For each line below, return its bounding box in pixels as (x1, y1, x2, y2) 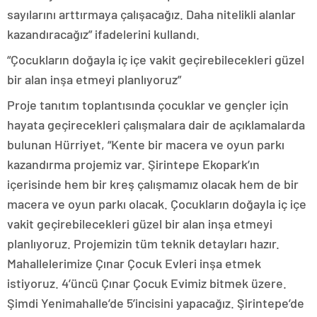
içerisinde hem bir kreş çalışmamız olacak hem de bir (7, 176, 299, 192)
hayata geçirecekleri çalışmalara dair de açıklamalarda (7, 117, 305, 133)
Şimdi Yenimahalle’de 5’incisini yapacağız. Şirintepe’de (7, 295, 304, 311)
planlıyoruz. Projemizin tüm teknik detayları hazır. (7, 236, 279, 252)
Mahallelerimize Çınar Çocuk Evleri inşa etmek (7, 255, 261, 272)
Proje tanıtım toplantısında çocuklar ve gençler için (7, 97, 289, 113)
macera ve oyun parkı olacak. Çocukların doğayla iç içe (7, 196, 306, 212)
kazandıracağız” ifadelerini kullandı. (7, 26, 200, 42)
